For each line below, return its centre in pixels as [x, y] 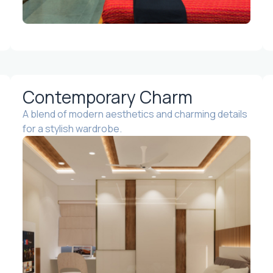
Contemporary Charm [108, 97]
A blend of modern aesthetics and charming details [135, 114]
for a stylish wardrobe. [73, 129]
